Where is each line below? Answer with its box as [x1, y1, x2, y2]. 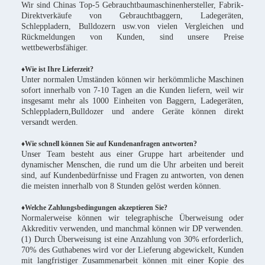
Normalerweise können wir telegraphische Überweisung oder [21, 214, 244, 222]
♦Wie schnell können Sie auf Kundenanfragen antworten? [21, 140, 197, 148]
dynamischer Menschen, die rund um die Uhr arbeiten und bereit [21, 160, 244, 169]
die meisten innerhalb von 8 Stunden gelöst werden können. [21, 182, 221, 190]
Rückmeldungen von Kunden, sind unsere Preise [21, 33, 244, 41]
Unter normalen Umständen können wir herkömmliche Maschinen [21, 75, 244, 84]
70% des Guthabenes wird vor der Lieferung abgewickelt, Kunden [21, 245, 244, 254]
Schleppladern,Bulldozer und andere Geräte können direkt [21, 107, 244, 116]
